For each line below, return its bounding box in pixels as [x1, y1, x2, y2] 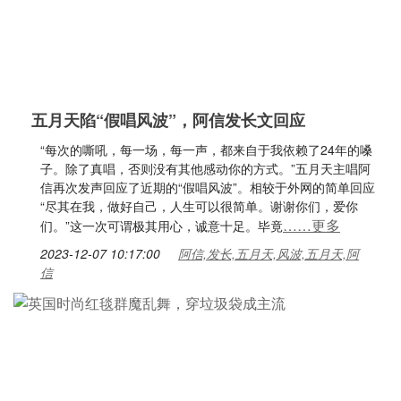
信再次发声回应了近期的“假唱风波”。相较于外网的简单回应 [40, 178, 375, 196]
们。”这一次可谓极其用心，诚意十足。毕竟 [40, 217, 283, 235]
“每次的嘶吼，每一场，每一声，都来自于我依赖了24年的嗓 [40, 141, 372, 158]
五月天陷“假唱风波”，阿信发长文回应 [31, 108, 305, 132]
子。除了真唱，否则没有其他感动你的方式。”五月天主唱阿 [40, 159, 371, 177]
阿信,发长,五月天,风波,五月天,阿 [178, 244, 359, 262]
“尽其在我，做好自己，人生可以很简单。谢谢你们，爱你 [40, 197, 358, 215]
